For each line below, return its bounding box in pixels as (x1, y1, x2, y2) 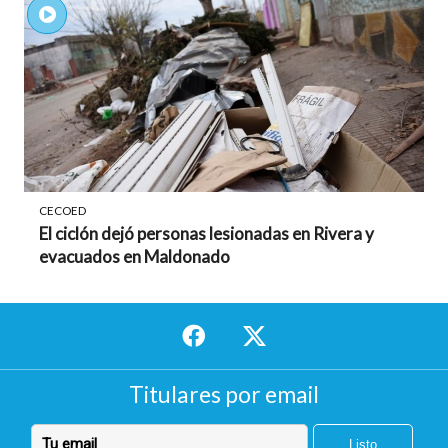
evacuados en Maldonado (39, 246, 230, 267)
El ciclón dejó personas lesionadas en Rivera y (39, 223, 374, 244)
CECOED (39, 204, 86, 217)
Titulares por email (129, 380, 319, 408)
